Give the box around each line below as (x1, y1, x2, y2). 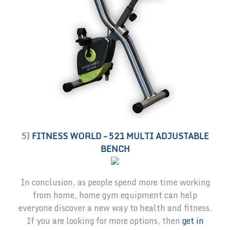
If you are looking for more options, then (26, 214, 182, 228)
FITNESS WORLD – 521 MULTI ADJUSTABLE (31, 129, 209, 143)
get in (182, 214, 204, 228)
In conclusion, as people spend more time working (20, 176, 210, 189)
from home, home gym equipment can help (33, 188, 197, 202)
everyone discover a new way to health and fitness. (18, 201, 212, 215)
